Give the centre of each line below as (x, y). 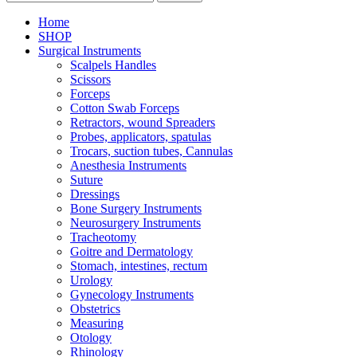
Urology (91, 280)
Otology (91, 338)
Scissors (90, 80)
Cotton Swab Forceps (125, 108)
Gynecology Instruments (132, 295)
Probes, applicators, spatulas (141, 137)
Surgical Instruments (90, 51)
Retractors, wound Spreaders (143, 123)
